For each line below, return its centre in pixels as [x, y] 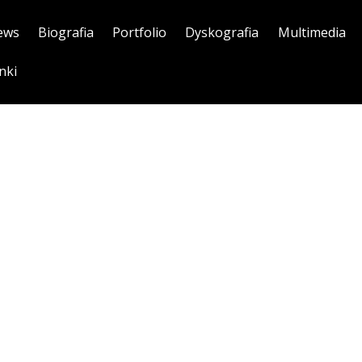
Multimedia [311, 32]
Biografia [65, 32]
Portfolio [140, 32]
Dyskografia [222, 32]
